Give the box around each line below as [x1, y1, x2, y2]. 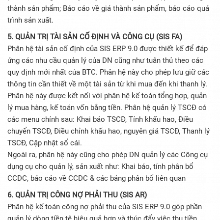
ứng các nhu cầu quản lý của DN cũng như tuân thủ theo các [7, 56, 203, 65]
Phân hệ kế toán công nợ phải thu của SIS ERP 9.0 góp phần [7, 202, 202, 212]
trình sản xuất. [7, 16, 54, 25]
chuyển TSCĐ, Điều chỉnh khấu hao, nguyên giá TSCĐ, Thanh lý [7, 127, 210, 136]
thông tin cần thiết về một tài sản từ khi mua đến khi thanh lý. [7, 80, 207, 89]
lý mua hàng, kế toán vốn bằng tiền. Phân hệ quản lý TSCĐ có [7, 103, 207, 112]
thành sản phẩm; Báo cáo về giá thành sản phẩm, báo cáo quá [7, 4, 209, 13]
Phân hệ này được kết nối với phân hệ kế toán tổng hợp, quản [7, 91, 207, 101]
